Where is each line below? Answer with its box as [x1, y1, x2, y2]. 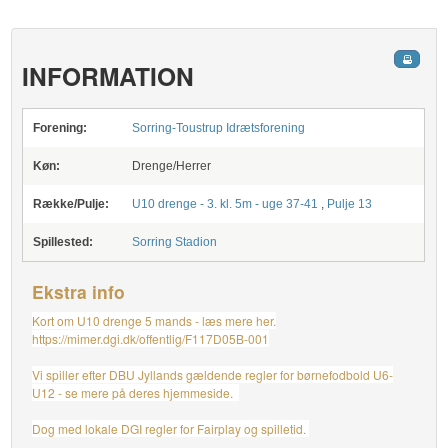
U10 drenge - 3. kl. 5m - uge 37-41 [132, 197, 319, 211]
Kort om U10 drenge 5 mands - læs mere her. [32, 312, 277, 329]
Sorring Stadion [132, 235, 218, 249]
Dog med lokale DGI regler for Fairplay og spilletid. [32, 420, 310, 437]
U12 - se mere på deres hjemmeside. [32, 384, 240, 401]
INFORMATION [22, 58, 195, 94]
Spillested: [33, 235, 94, 249]
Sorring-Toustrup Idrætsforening [132, 121, 306, 135]
